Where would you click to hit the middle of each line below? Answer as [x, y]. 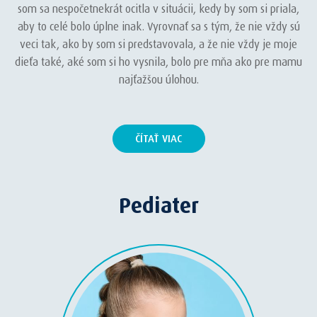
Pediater [158, 205]
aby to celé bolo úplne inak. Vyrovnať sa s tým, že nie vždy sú [158, 27]
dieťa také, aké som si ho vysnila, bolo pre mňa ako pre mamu [158, 62]
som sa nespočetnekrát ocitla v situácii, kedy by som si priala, [158, 9]
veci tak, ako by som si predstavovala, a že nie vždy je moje [158, 45]
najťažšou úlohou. [158, 80]
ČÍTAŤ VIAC [158, 138]
